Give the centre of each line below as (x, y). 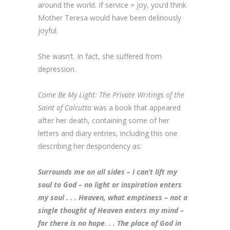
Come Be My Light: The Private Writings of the (111, 95)
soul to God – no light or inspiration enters (110, 185)
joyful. (48, 31)
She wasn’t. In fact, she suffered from (100, 56)
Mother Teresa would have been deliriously (110, 18)
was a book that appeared (136, 108)
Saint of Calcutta (65, 108)
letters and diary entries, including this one (108, 133)
